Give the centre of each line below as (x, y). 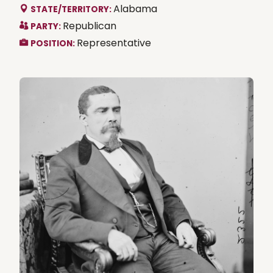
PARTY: (47, 26)
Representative (114, 43)
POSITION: (54, 43)
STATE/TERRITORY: (72, 9)
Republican (90, 26)
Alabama (135, 9)
